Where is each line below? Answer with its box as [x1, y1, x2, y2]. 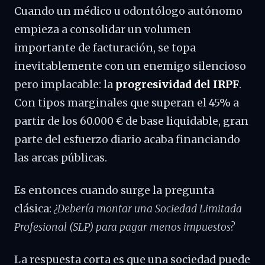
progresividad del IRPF [115, 78, 239, 91]
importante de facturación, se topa [14, 41, 196, 54]
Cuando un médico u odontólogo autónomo [14, 5, 243, 18]
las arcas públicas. [14, 151, 107, 164]
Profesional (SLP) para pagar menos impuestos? [14, 221, 234, 234]
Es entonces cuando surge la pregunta [14, 184, 214, 197]
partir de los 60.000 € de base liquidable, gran [14, 115, 248, 128]
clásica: [14, 202, 54, 215]
